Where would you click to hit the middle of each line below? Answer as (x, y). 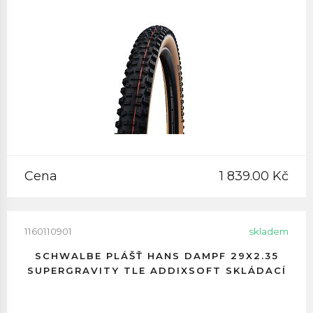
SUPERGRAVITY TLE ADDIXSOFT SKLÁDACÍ (156, 270)
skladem (269, 231)
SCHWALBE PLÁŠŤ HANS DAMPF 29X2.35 (156, 256)
